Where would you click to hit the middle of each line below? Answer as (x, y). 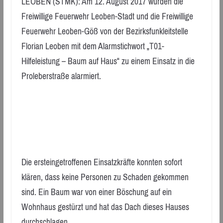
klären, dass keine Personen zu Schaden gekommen (105, 177)
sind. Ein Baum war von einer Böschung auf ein (96, 192)
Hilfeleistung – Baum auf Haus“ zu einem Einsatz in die (108, 61)
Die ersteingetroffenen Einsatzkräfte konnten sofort (102, 163)
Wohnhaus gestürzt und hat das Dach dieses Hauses (105, 207)
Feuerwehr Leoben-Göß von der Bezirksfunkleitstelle (105, 31)
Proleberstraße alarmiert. (61, 76)
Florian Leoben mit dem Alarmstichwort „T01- (93, 46)
